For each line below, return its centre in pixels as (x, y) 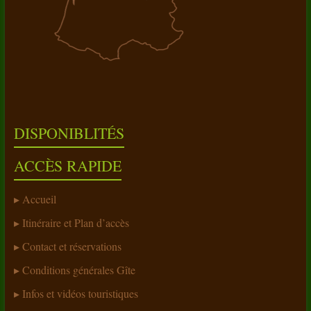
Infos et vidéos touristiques (80, 293)
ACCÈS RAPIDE (67, 166)
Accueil (39, 199)
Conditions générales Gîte (78, 270)
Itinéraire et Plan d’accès (75, 222)
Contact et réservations (72, 246)
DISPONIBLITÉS (69, 133)
